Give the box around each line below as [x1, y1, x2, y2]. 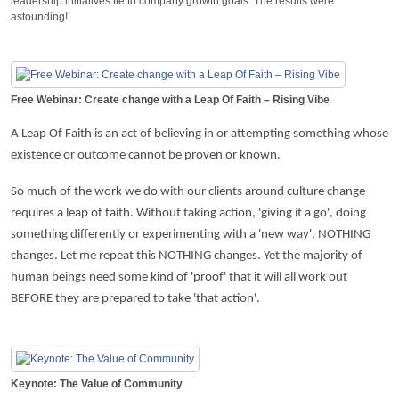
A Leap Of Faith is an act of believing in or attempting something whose [11, 126, 388, 141]
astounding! [11, 10, 68, 23]
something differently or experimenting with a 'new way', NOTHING [11, 227, 370, 241]
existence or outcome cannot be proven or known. [11, 148, 281, 162]
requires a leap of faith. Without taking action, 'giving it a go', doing [11, 206, 366, 220]
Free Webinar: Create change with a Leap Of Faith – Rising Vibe [11, 93, 330, 106]
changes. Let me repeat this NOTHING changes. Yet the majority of [11, 248, 362, 263]
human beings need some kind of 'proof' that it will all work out [11, 270, 347, 284]
